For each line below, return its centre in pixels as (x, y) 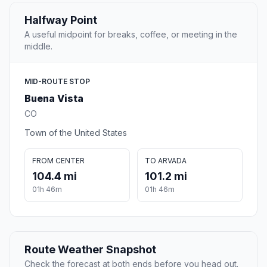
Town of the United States (76, 133)
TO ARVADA (166, 161)
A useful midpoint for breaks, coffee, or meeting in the (131, 35)
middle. (38, 46)
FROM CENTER (58, 161)
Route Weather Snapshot (90, 250)
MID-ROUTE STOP (57, 82)
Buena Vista (54, 99)
